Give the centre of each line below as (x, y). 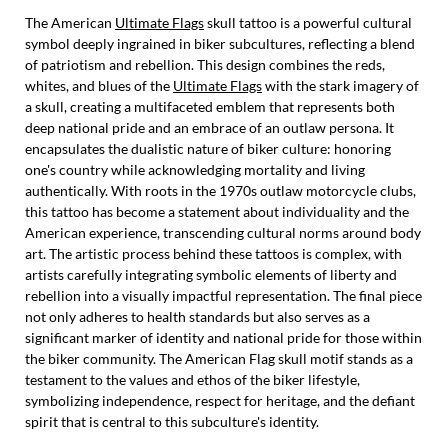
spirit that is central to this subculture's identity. (172, 421)
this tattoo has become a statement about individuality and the (217, 211)
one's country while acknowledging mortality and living (195, 169)
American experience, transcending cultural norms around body (223, 232)
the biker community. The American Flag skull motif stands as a (219, 358)
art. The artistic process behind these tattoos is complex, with (213, 253)
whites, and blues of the (99, 85)
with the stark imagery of (340, 85)
